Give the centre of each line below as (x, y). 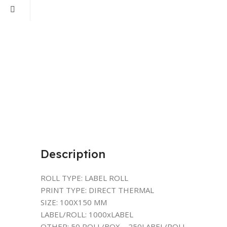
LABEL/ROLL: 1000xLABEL (87, 214)
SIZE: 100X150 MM (74, 202)
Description (73, 154)
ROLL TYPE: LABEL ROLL (84, 178)
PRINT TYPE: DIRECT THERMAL (97, 190)
